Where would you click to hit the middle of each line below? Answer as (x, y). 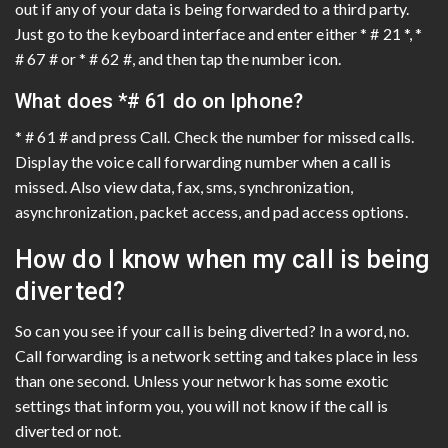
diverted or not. (68, 430)
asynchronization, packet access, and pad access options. (211, 211)
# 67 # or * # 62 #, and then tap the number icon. (178, 58)
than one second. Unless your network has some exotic (202, 380)
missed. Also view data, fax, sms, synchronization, (184, 186)
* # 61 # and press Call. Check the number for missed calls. (214, 136)
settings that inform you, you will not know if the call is (201, 405)
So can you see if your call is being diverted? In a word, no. (212, 330)
